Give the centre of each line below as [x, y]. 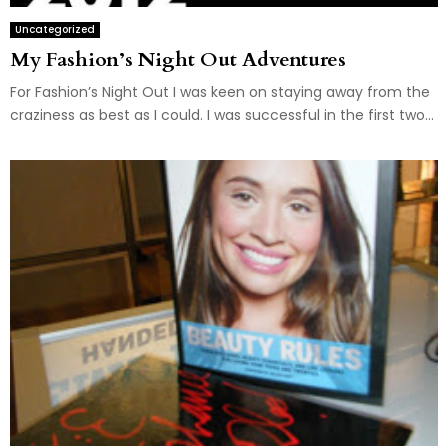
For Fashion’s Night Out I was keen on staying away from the [220, 92]
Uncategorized [55, 30]
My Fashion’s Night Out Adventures [178, 60]
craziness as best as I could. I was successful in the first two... [222, 115]
